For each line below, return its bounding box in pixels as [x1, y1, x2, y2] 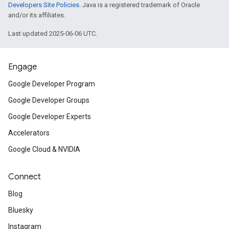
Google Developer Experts [8, 112, 91, 121]
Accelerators [8, 129, 50, 137]
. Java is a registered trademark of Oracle [79, 1, 200, 9]
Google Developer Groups [8, 96, 89, 104]
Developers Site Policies [8, 1, 79, 9]
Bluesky [8, 206, 33, 214]
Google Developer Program [8, 80, 95, 88]
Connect [8, 172, 41, 182]
